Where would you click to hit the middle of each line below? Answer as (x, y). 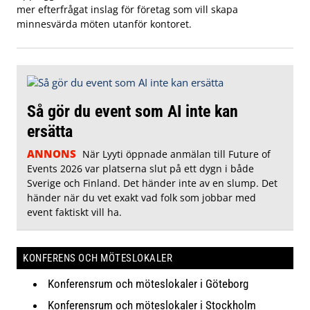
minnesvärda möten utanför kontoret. (104, 24)
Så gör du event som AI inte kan (133, 111)
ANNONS (52, 153)
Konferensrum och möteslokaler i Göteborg (148, 283)
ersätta (52, 131)
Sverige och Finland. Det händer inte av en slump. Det (152, 183)
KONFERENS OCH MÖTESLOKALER (98, 258)
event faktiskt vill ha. (74, 212)
